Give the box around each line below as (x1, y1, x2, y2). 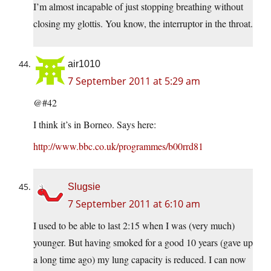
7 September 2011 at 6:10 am (68, 197, 200, 211)
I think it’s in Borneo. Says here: (33, 118, 156, 131)
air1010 (68, 59, 100, 70)
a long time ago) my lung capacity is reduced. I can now (33, 253, 246, 266)
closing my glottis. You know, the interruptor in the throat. (33, 17, 253, 30)
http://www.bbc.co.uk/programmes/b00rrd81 (33, 140, 203, 153)
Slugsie (68, 181, 100, 192)
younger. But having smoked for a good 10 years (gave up (33, 236, 253, 249)
